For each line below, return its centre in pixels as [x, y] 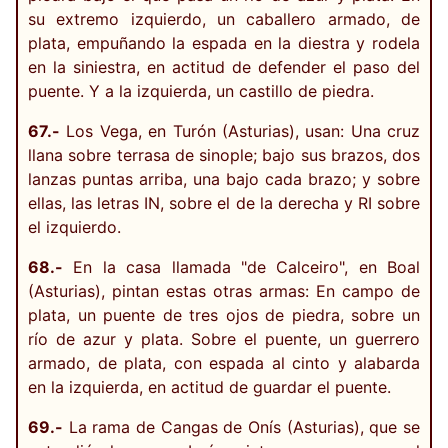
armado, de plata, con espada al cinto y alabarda [224, 362]
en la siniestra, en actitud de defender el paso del [224, 66]
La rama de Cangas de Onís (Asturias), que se [241, 426]
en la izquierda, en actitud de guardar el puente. [209, 386]
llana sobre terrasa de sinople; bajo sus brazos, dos [224, 154]
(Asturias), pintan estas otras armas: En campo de [224, 290]
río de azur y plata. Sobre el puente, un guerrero [224, 338]
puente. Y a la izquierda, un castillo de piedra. [201, 90]
